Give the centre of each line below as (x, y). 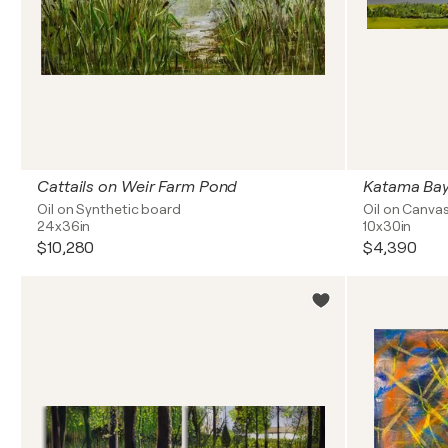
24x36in (64, 226)
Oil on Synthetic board (109, 209)
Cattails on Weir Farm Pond (137, 187)
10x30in (387, 226)
